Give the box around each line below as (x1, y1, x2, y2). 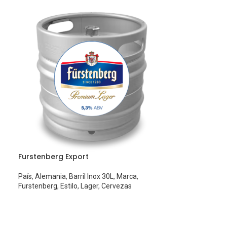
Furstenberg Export (18, 152, 89, 162)
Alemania (35, 172, 66, 181)
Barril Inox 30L (69, 172, 114, 181)
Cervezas (101, 182, 132, 191)
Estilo (60, 182, 78, 191)
